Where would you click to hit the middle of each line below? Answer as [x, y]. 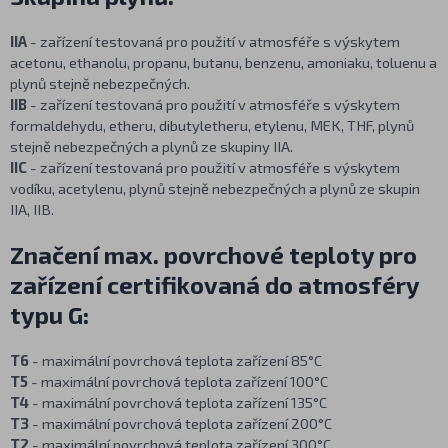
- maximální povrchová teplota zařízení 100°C [178, 381]
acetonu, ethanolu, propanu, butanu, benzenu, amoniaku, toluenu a [223, 62]
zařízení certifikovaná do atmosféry [214, 285]
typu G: [49, 315]
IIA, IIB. [32, 209]
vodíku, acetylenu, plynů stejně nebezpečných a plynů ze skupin [215, 188]
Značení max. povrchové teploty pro [213, 255]
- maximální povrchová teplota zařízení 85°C [175, 360]
